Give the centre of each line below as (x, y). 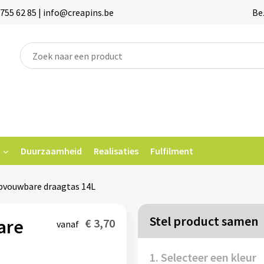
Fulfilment (171, 151)
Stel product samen (204, 221)
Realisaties (116, 151)
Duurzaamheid (51, 151)
